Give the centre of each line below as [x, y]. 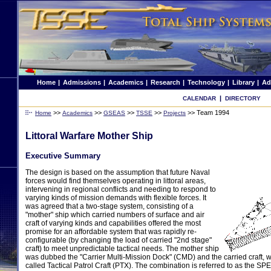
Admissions [82, 82]
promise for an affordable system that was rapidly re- [111, 232]
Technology [206, 82]
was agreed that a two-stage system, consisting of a [109, 206]
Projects [175, 113]
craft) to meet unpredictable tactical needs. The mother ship [122, 249]
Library [243, 82]
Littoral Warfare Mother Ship [89, 136]
